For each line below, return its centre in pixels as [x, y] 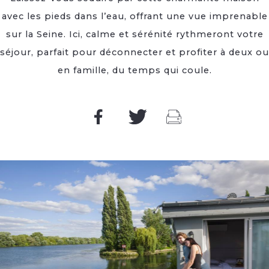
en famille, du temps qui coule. [134, 70]
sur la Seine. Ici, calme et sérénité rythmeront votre [134, 34]
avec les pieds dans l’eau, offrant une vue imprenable [134, 16]
